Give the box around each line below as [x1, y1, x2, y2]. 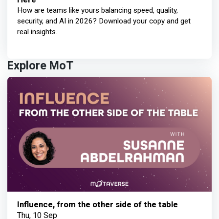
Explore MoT [7, 57, 73, 75]
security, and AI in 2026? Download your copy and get [17, 17, 191, 26]
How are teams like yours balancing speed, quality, [17, 6, 178, 15]
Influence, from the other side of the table [17, 198, 178, 211]
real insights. [17, 27, 57, 37]
